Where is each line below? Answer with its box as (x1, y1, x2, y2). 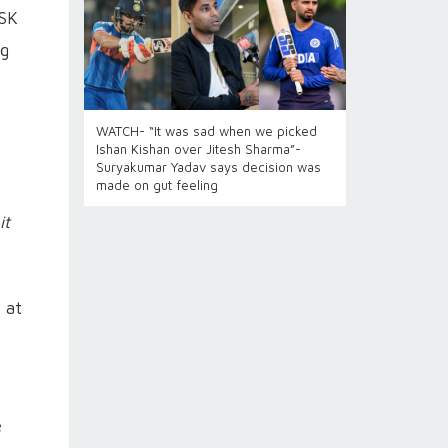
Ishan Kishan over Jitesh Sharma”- (95, 141, 301, 157)
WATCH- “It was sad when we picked (95, 123, 317, 139)
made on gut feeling (95, 177, 218, 193)
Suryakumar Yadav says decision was (95, 159, 321, 175)
